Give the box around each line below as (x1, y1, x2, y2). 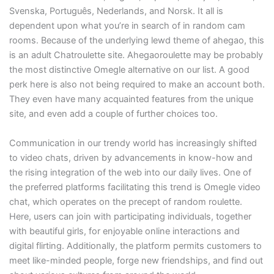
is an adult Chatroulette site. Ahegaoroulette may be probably (9, 50, 263, 61)
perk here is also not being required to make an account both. (9, 79, 265, 91)
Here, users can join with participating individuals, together (9, 210, 251, 222)
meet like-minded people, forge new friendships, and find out (9, 254, 263, 266)
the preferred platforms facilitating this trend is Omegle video (9, 181, 261, 193)
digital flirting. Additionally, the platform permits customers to (9, 240, 262, 251)
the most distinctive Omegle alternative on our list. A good (9, 64, 250, 76)
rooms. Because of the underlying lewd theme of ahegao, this (9, 35, 264, 46)
